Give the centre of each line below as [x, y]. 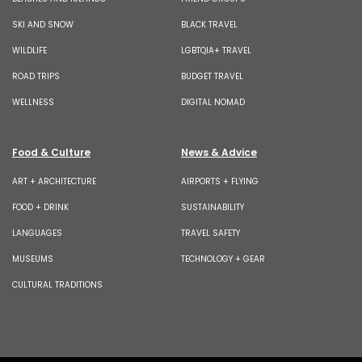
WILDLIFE [29, 50]
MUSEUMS [33, 259]
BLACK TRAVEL [209, 24]
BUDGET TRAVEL [212, 76]
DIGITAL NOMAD [213, 102]
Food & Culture [51, 152]
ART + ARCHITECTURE [54, 181]
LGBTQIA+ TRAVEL [216, 50]
